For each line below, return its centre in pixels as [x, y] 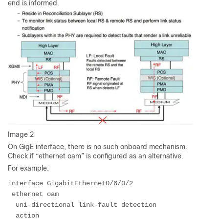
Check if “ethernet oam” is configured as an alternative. [96, 156]
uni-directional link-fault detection [82, 205]
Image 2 [21, 134]
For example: [28, 168]
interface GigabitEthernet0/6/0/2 [70, 183]
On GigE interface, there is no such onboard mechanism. [98, 146]
